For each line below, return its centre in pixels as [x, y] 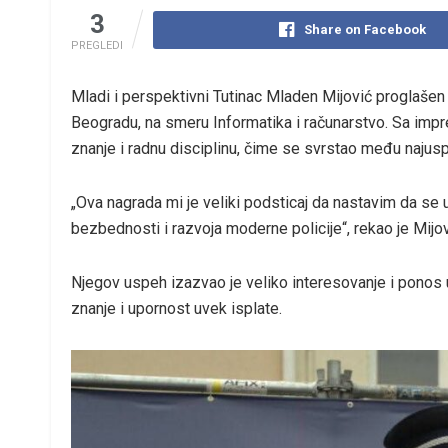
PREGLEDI [97, 45]
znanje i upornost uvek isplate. [176, 308]
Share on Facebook [364, 29]
